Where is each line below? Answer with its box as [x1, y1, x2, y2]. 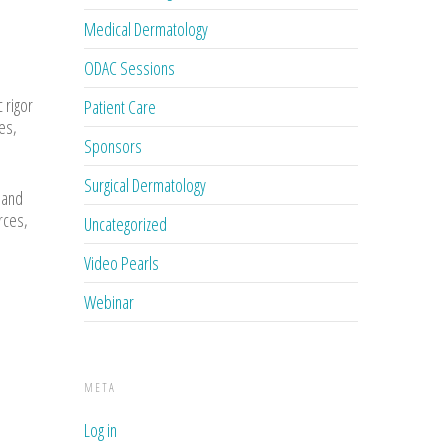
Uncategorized [84, 211, 168, 236]
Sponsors [84, 133, 143, 158]
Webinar [84, 289, 135, 314]
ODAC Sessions [84, 55, 176, 80]
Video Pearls [84, 250, 160, 275]
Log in [84, 417, 118, 442]
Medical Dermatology [84, 16, 209, 41]
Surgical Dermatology [84, 172, 207, 197]
